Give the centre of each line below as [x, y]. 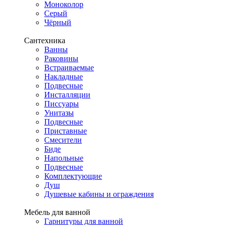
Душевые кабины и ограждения [99, 194]
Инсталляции [67, 95]
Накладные [64, 77]
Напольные [64, 158]
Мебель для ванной [57, 212]
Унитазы [59, 113]
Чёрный [58, 22]
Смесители [63, 140]
